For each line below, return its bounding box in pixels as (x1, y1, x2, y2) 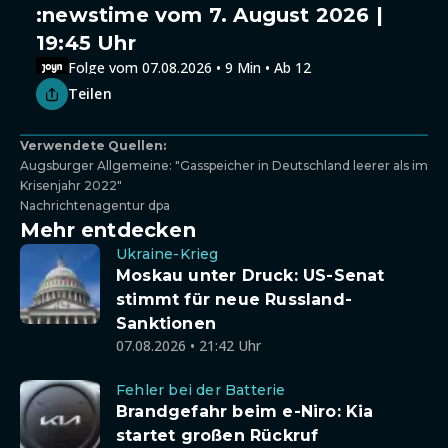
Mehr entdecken (20, 218, 196, 242)
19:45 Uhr (36, 31, 136, 55)
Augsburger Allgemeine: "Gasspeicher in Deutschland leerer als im (20, 158, 428, 173)
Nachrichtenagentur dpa (20, 198, 170, 213)
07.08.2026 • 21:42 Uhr (116, 336, 261, 355)
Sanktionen (116, 314, 216, 333)
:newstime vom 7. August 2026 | (36, 3, 384, 27)
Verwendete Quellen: (20, 138, 166, 153)
